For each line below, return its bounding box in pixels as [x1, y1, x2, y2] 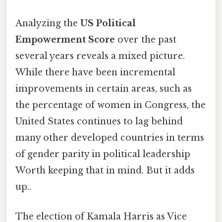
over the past [115, 34, 176, 46]
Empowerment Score [15, 34, 115, 46]
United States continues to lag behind [15, 116, 183, 127]
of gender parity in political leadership [15, 149, 190, 160]
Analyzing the [15, 18, 80, 29]
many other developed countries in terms [15, 132, 204, 144]
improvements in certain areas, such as [15, 83, 192, 95]
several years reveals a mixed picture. [15, 51, 185, 62]
